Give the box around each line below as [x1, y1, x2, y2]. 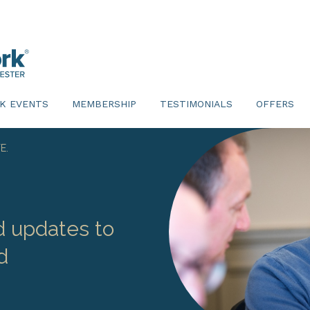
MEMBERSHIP [72, 98, 136, 109]
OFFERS [256, 98, 294, 109]
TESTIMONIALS [160, 98, 232, 109]
